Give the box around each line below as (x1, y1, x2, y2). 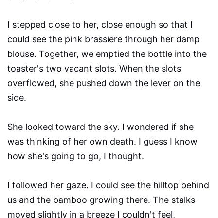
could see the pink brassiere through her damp (7, 34, 200, 45)
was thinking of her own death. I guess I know (7, 136, 198, 147)
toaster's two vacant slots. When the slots (7, 63, 181, 74)
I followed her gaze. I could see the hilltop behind (7, 180, 209, 191)
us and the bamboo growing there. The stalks (7, 195, 195, 205)
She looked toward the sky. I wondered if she (7, 122, 194, 132)
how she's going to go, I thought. (7, 151, 154, 162)
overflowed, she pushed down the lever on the (7, 78, 200, 89)
